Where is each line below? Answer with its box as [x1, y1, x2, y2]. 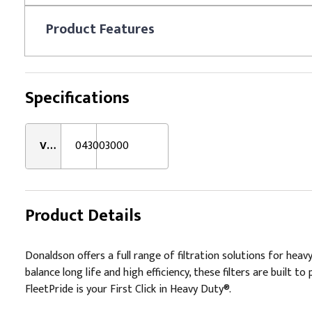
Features [100, 17, 155, 41]
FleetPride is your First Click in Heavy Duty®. [25, 280, 231, 299]
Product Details [25, 202, 141, 230]
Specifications [25, 84, 130, 112]
